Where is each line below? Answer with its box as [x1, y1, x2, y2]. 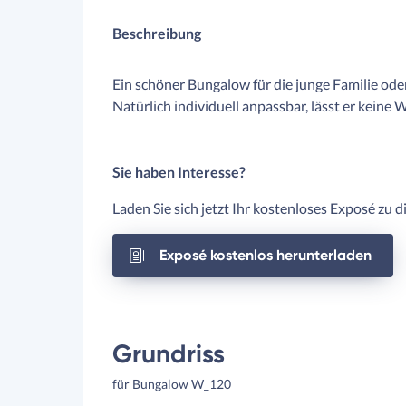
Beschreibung [112, 24, 201, 42]
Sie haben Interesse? [112, 163, 246, 180]
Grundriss [112, 339, 225, 369]
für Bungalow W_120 [112, 376, 231, 391]
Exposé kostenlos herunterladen [159, 246, 372, 264]
